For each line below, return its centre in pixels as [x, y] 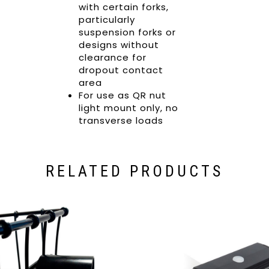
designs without [119, 45]
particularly [107, 20]
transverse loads [121, 120]
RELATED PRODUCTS [134, 171]
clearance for [112, 57]
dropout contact [121, 70]
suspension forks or [127, 32]
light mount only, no [128, 108]
